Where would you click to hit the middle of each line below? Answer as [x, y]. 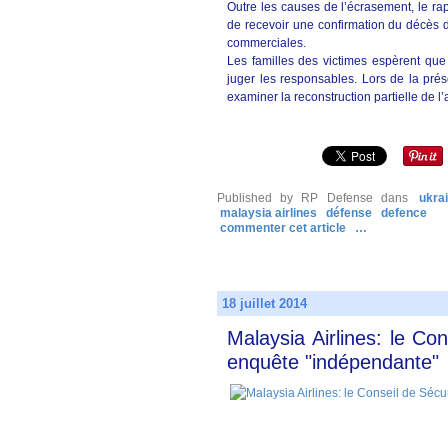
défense [349, 213]
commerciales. [266, 43]
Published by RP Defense [295, 198]
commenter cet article [284, 228]
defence [404, 213]
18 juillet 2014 [264, 303]
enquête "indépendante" [333, 362]
